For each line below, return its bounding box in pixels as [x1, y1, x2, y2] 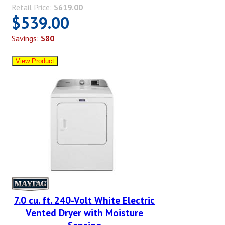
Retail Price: [12, 2, 54, 12]
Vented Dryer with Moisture [26, 206, 143, 219]
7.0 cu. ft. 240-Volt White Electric [14, 193, 155, 206]
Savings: [12, 33, 41, 43]
